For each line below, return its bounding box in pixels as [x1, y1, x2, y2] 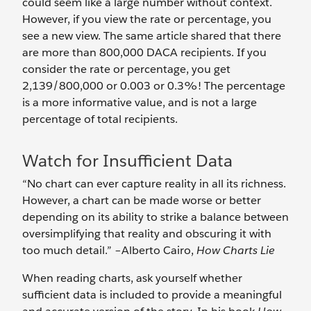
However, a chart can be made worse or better [22, 193, 261, 208]
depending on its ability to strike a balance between [22, 210, 289, 224]
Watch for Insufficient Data [22, 150, 233, 171]
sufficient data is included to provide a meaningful [22, 287, 282, 302]
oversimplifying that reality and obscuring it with [22, 226, 271, 241]
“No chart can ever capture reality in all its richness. [22, 176, 286, 191]
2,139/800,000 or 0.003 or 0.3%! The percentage [22, 78, 285, 93]
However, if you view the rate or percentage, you [22, 12, 271, 26]
